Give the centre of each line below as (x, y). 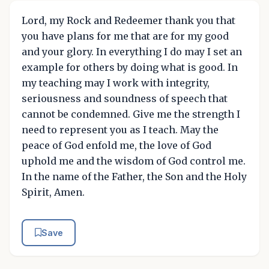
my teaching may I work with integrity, (116, 83)
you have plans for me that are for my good (125, 36)
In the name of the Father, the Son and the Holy (134, 176)
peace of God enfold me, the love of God (116, 145)
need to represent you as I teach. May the (120, 129)
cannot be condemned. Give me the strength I (131, 114)
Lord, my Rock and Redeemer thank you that (128, 20)
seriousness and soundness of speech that (125, 98)
